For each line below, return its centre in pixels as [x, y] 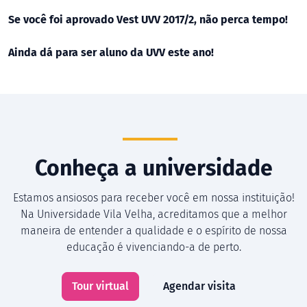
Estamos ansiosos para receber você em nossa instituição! [153, 198]
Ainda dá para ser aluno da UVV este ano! [111, 52]
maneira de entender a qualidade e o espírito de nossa [153, 231]
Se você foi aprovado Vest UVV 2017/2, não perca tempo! [148, 20]
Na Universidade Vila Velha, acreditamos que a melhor [153, 214]
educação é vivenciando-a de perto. [153, 247]
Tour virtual [100, 286]
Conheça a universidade [153, 168]
